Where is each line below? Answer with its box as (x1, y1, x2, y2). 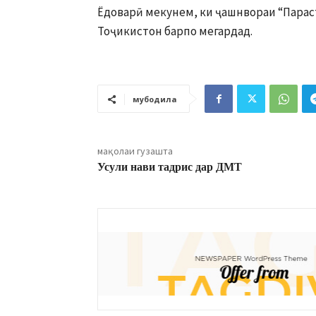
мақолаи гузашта (97, 145, 173, 158)
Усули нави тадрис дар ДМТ (97, 160, 242, 175)
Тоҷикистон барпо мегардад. (97, 23, 253, 39)
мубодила (133, 94, 177, 105)
